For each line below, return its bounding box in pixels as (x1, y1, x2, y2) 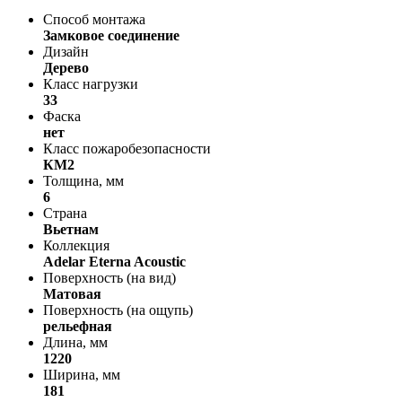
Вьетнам (43, 221, 99, 237)
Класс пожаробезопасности (43, 140, 211, 156)
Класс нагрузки (43, 75, 138, 92)
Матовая (43, 285, 101, 301)
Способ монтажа (43, 11, 145, 27)
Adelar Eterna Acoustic (43, 253, 186, 269)
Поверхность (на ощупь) (43, 301, 193, 318)
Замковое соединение (43, 27, 179, 43)
